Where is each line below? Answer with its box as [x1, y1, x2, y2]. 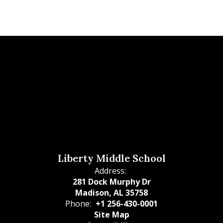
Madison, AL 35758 [75, 187, 148, 198]
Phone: [65, 198, 91, 209]
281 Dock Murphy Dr [72, 176, 151, 187]
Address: [95, 165, 126, 176]
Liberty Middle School [57, 152, 166, 164]
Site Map [94, 209, 129, 220]
